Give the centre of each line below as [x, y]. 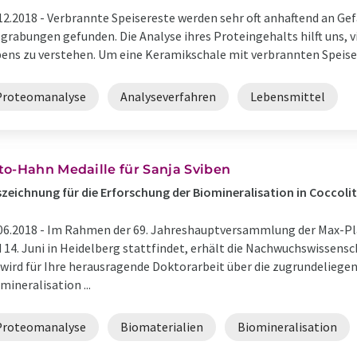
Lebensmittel [288, 96]
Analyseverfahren [168, 96]
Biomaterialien [162, 327]
